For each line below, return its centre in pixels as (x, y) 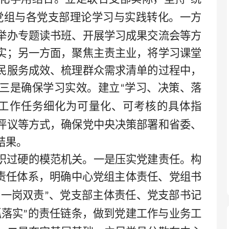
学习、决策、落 (163, 88)
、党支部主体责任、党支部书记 (125, 195)
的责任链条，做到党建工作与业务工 (115, 214)
